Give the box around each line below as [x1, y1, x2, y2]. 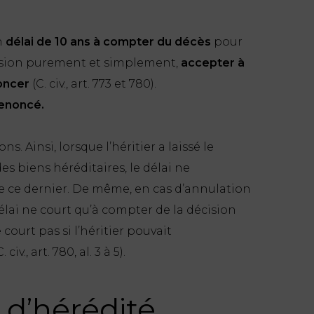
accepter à [181, 55, 245, 69]
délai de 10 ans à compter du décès [6, 34, 211, 48]
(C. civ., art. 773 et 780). [29, 76, 156, 90]
